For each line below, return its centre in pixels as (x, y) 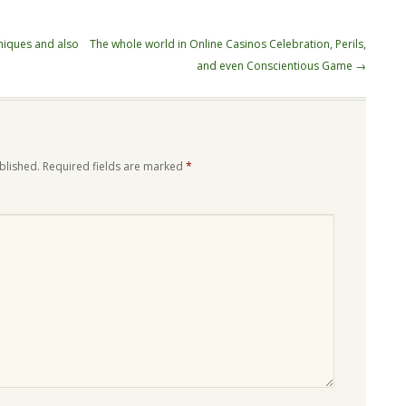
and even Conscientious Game (276, 66)
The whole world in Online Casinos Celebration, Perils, (228, 44)
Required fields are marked (114, 167)
